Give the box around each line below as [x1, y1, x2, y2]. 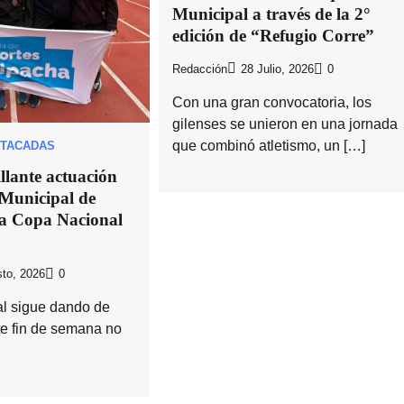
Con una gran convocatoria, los [172, 95, 372, 111]
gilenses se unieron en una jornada [172, 116, 399, 133]
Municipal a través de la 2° [172, 5, 372, 24]
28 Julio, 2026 [241, 63, 315, 77]
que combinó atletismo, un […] [172, 138, 366, 154]
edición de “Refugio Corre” [172, 26, 375, 46]
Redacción [172, 63, 228, 77]
